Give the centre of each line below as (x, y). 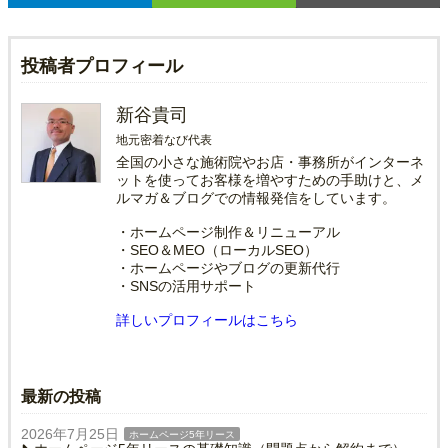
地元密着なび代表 (164, 139)
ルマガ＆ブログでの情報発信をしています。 (256, 197)
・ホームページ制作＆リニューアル (228, 231)
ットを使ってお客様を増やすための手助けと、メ (270, 179)
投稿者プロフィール (102, 65)
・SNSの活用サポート (186, 285)
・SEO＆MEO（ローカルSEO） (217, 249)
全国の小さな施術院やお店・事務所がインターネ (270, 161)
